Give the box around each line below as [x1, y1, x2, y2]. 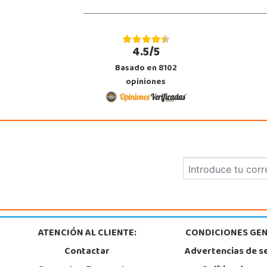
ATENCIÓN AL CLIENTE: [38, 224, 136, 244]
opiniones [126, 74, 166, 92]
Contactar [64, 243, 110, 262]
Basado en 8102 [114, 60, 177, 78]
